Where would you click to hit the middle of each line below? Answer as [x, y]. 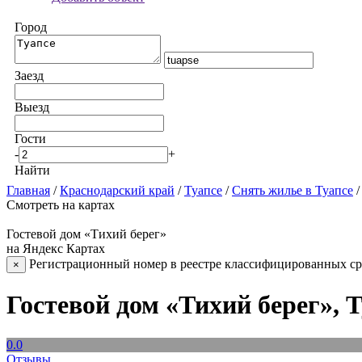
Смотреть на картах [61, 205]
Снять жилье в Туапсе [293, 190]
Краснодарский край [117, 190]
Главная [28, 190]
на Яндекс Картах [56, 248]
